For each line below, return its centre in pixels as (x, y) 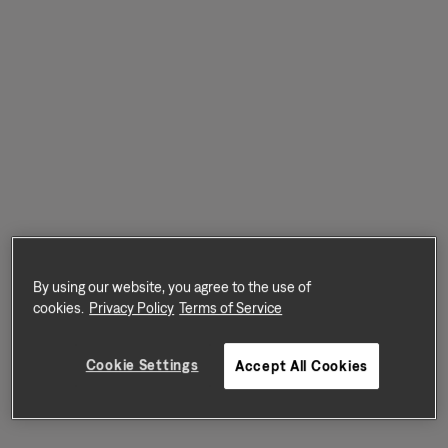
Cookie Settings (142, 364)
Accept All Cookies (301, 365)
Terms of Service (231, 307)
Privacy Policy (132, 307)
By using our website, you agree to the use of (172, 286)
